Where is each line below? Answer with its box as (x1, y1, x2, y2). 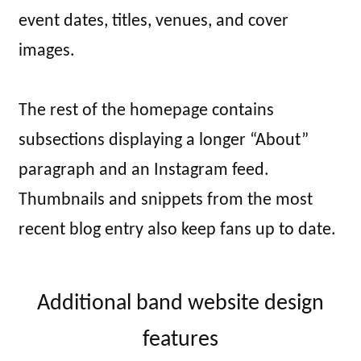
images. (19, 42, 75, 61)
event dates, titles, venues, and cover (19, 12, 288, 31)
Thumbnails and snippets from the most (19, 191, 313, 210)
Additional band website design (37, 293, 324, 316)
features (143, 329, 218, 352)
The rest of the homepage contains (19, 102, 274, 121)
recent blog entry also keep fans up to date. (19, 221, 336, 240)
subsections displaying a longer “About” (19, 131, 309, 151)
